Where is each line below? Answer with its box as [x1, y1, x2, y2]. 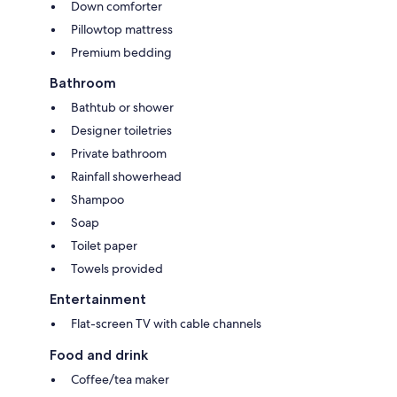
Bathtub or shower [71, 99, 174, 116]
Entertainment [50, 291, 146, 308]
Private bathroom [71, 145, 167, 162]
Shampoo [71, 191, 124, 208]
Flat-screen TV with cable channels [71, 315, 261, 332]
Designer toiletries [71, 122, 172, 139]
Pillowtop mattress [71, 21, 173, 38]
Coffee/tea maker [71, 371, 169, 388]
